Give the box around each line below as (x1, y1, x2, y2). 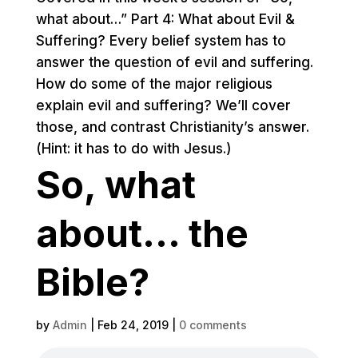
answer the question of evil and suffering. (35, 54, 313, 70)
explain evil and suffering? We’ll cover (35, 97, 291, 113)
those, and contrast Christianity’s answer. (35, 119, 309, 135)
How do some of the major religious (35, 76, 272, 92)
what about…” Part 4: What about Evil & (35, 11, 295, 27)
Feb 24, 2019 (97, 318, 169, 332)
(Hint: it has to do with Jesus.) (35, 141, 232, 157)
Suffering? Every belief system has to (35, 33, 286, 49)
